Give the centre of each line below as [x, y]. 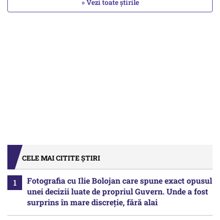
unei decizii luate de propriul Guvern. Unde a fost [118, 192]
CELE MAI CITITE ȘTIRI [61, 158]
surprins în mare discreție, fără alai [92, 202]
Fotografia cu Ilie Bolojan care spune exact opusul [120, 181]
